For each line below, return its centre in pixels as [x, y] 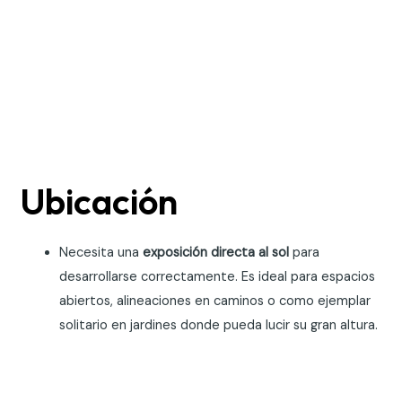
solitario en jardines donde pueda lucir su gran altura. [219, 325]
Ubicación [99, 201]
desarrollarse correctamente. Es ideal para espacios [218, 276]
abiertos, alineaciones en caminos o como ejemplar [215, 301]
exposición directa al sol [216, 252]
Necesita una [101, 252]
